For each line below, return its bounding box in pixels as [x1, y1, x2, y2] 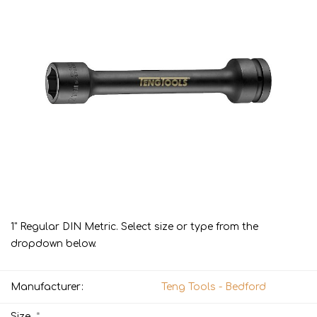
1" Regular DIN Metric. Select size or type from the [11, 221, 258, 233]
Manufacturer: [11, 282, 83, 293]
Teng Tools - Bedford [161, 282, 266, 293]
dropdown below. [11, 238, 96, 250]
